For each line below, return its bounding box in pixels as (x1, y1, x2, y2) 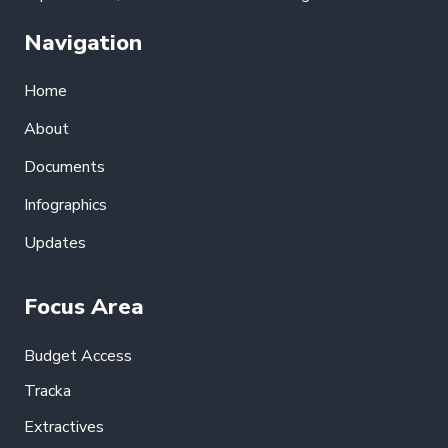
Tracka (24, 380, 71, 403)
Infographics (24, 194, 107, 217)
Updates (24, 232, 86, 255)
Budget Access (24, 345, 132, 368)
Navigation (24, 27, 142, 59)
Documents (24, 156, 105, 179)
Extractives (24, 415, 104, 438)
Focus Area (24, 291, 144, 323)
